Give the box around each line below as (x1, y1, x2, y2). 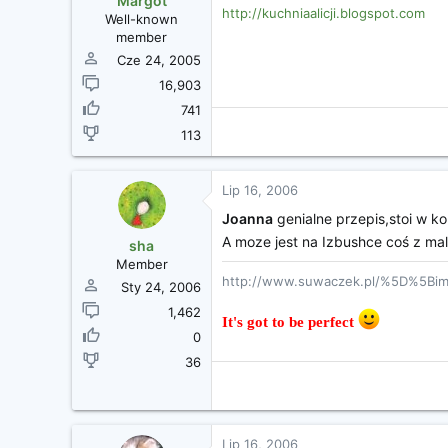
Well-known (105, 10, 178, 27)
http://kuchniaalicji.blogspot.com (222, 4, 425, 21)
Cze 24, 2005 (117, 51, 201, 68)
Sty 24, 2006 (121, 278, 201, 295)
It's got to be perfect (222, 313, 358, 330)
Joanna (222, 209, 273, 227)
